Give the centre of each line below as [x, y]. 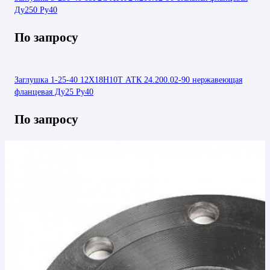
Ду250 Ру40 [36, 9]
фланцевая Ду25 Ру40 [54, 92]
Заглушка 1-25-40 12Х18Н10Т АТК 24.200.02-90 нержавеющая [128, 80]
